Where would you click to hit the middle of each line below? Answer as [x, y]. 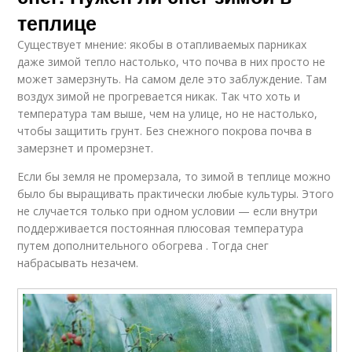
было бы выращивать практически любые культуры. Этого [176, 193]
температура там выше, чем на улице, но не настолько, [168, 113]
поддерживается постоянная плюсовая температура [161, 228]
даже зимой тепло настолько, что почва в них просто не [172, 61]
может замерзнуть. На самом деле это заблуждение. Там [172, 79]
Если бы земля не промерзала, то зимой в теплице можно [174, 176]
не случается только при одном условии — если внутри [168, 211]
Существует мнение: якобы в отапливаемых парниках [162, 44]
